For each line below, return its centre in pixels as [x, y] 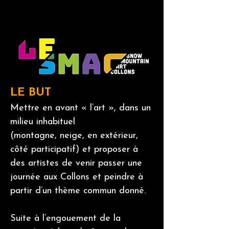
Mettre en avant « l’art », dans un [81, 108]
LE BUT [31, 93]
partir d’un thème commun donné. [78, 191]
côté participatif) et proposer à [74, 150]
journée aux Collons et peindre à [77, 177]
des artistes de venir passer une [76, 163]
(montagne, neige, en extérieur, [74, 136]
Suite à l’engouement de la [65, 219]
